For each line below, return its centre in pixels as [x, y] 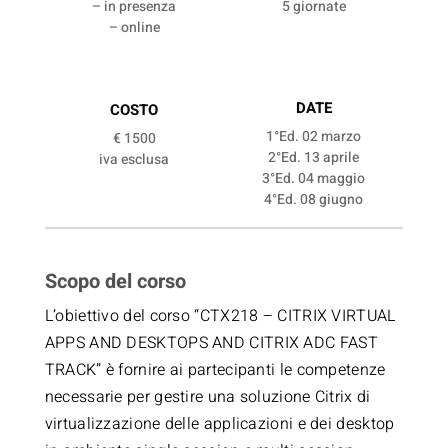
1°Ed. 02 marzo [314, 136]
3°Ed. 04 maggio [314, 178]
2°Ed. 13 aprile [314, 157]
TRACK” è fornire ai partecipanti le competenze [215, 370]
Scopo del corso [115, 281]
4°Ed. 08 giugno [314, 199]
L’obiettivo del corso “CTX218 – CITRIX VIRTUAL [220, 316]
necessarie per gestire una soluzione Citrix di [207, 397]
